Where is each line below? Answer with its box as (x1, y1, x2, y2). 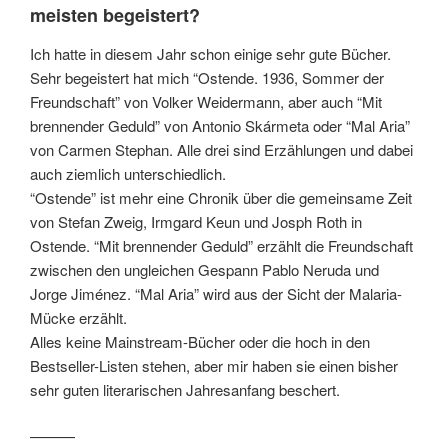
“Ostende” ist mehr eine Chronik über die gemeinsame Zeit (30, 186, 412, 208)
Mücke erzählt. (30, 306, 127, 328)
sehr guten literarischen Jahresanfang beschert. (30, 378, 340, 400)
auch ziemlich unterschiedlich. (30, 162, 226, 184)
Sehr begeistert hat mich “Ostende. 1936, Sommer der (30, 66, 384, 88)
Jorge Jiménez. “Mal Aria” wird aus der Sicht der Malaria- (30, 282, 402, 304)
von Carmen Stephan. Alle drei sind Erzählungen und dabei (30, 138, 413, 160)
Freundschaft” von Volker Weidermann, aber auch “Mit (30, 90, 382, 112)
